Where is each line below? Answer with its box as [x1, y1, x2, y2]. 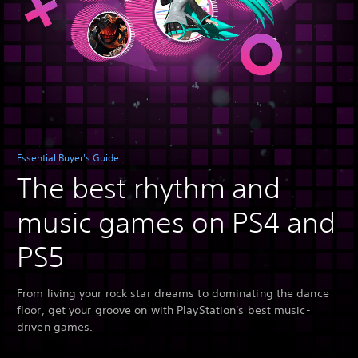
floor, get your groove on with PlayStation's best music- [17, 303, 311, 318]
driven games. [17, 320, 93, 335]
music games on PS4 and [17, 206, 336, 239]
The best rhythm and [17, 172, 281, 205]
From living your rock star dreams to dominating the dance [17, 286, 329, 301]
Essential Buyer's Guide [17, 151, 119, 165]
